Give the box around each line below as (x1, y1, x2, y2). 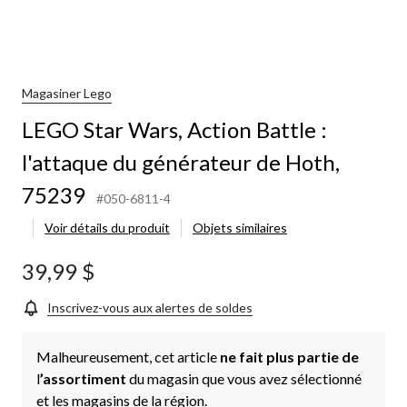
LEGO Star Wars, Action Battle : (22, 115, 327, 143)
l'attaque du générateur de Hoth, (22, 148, 340, 175)
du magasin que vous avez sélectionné (129, 369, 362, 387)
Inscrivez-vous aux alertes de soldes (47, 299, 253, 315)
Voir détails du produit (45, 219, 170, 235)
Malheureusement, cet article (36, 347, 220, 365)
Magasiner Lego (22, 85, 112, 102)
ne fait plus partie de (220, 347, 359, 365)
